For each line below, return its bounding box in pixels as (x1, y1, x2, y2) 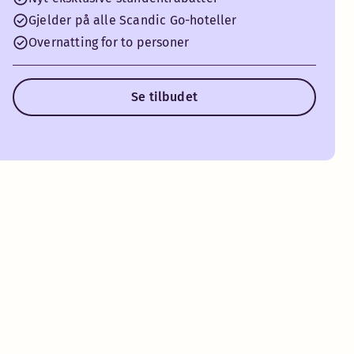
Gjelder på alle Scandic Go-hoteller (28, 13, 237, 28)
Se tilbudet (130, 89, 198, 104)
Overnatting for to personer (28, 35, 190, 50)
